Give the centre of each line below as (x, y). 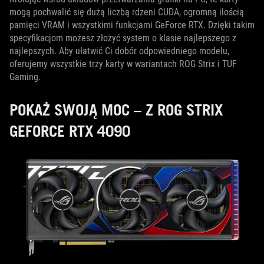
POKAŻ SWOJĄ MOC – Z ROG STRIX (116, 110)
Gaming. (25, 77)
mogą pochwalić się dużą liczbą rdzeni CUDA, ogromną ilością (127, 12)
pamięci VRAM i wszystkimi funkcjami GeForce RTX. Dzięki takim (132, 25)
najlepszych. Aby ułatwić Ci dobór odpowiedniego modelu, (119, 51)
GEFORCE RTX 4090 (70, 131)
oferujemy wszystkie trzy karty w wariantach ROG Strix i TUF (123, 64)
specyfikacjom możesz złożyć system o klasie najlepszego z (123, 38)
